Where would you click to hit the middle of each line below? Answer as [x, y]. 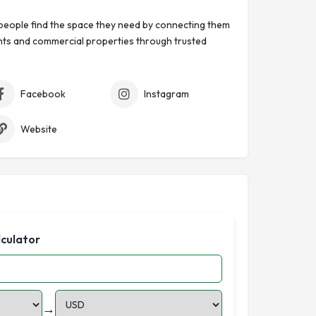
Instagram [166, 94]
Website [38, 129]
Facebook [43, 94]
